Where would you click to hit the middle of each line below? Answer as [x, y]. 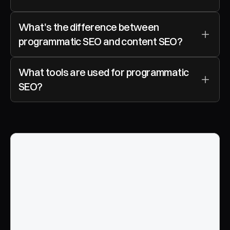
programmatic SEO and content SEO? [101, 41]
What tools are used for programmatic [104, 72]
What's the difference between [89, 27]
